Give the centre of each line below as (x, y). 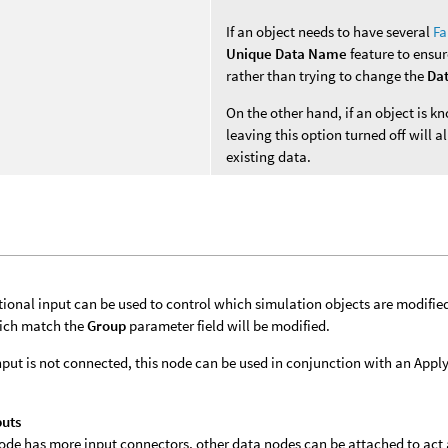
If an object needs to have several (330, 31)
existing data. (269, 156)
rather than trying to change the (327, 75)
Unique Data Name (287, 53)
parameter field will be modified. (228, 325)
